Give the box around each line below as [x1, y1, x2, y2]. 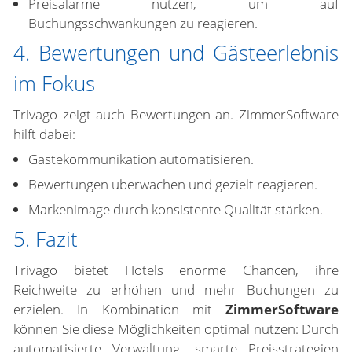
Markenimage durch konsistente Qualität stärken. [28, 200, 323, 218]
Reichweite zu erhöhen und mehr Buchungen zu [13, 280, 339, 299]
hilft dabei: [13, 125, 75, 143]
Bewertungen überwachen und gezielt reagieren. [28, 175, 317, 193]
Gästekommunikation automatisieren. [28, 150, 254, 168]
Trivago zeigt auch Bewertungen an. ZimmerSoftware [13, 105, 339, 123]
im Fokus [13, 69, 95, 97]
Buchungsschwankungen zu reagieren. [28, 14, 258, 32]
